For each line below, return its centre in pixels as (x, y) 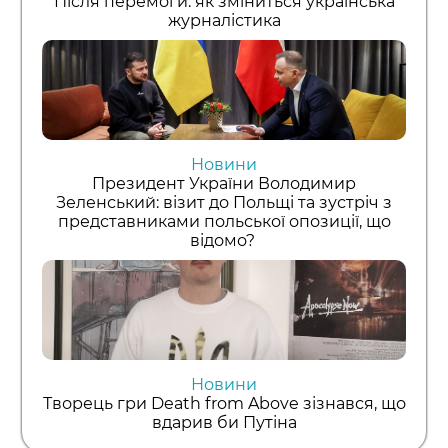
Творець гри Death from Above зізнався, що (224, 403)
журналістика (224, 20)
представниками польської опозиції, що (224, 221)
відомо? (224, 240)
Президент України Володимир (224, 183)
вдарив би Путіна (224, 422)
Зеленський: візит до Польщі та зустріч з (224, 202)
